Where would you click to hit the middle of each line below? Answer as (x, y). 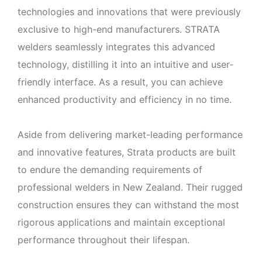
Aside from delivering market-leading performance (130, 135)
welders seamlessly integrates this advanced (116, 47)
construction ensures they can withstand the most (128, 205)
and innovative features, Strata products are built (127, 152)
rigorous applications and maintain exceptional (121, 222)
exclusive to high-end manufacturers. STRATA (119, 29)
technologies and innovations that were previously (129, 12)
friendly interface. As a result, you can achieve (120, 82)
